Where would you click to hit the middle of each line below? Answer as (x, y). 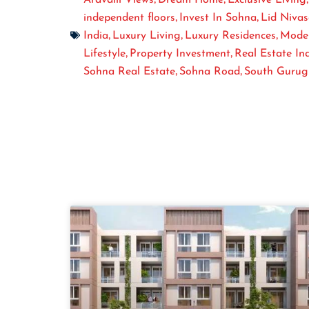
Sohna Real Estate (129, 71)
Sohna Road (210, 71)
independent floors (129, 18)
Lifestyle (104, 53)
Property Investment (180, 53)
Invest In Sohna (218, 18)
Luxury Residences (230, 36)
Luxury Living (147, 36)
